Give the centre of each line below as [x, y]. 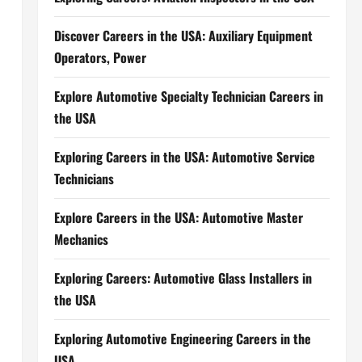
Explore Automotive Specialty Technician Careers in [188, 96]
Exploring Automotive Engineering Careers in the [182, 339]
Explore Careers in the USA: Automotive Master [178, 217]
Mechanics [81, 239]
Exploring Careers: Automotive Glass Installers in [183, 278]
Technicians [84, 179]
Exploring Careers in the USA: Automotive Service [184, 157]
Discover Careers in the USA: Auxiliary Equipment [183, 36]
